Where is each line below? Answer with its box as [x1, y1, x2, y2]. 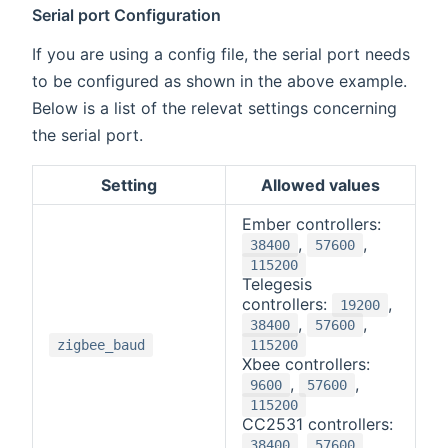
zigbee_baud [57, 337, 145, 354]
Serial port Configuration [32, 5, 222, 26]
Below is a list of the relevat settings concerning [32, 98, 397, 119]
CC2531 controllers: [242, 414, 393, 435]
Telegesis [242, 274, 312, 295]
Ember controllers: [242, 214, 381, 235]
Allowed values [261, 175, 380, 196]
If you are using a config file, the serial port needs [32, 44, 410, 65]
